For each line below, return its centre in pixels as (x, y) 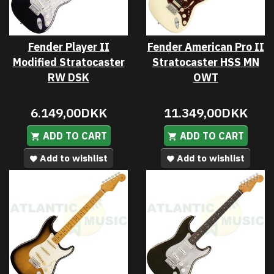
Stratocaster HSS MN (206, 62)
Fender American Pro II (206, 46)
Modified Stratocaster (68, 62)
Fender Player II (68, 46)
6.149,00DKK (68, 113)
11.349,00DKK (206, 113)
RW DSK (68, 77)
